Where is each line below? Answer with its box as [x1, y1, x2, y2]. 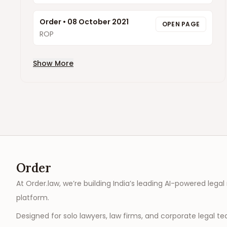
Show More [33, 58, 73, 68]
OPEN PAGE [162, 20, 200, 28]
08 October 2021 [67, 17, 129, 27]
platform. [16, 193, 49, 203]
